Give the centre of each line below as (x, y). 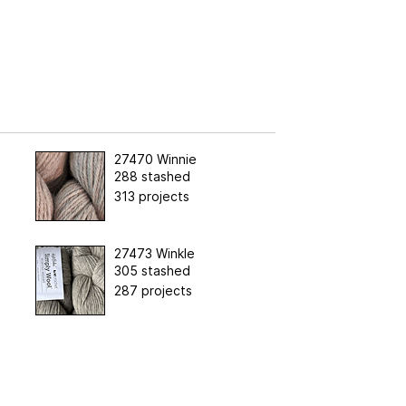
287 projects (153, 290)
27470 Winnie (155, 159)
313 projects (151, 196)
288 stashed (152, 176)
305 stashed (152, 270)
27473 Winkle (154, 253)
